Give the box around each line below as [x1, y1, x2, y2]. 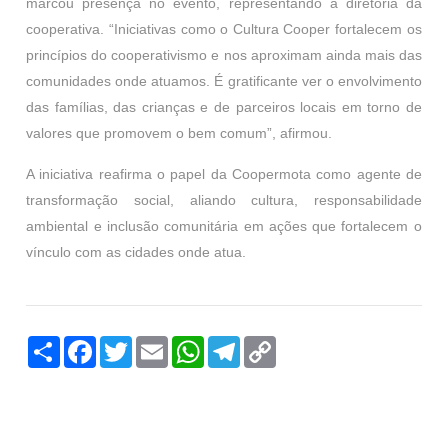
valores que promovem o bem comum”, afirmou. [26, 125, 333, 141]
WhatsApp [204, 334, 276, 354]
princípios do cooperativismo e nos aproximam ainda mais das [26, 47, 422, 63]
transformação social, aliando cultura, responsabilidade [26, 192, 422, 208]
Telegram [240, 334, 308, 354]
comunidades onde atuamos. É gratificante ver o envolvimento [26, 73, 422, 89]
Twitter [132, 334, 185, 354]
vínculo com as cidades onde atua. [26, 244, 247, 260]
